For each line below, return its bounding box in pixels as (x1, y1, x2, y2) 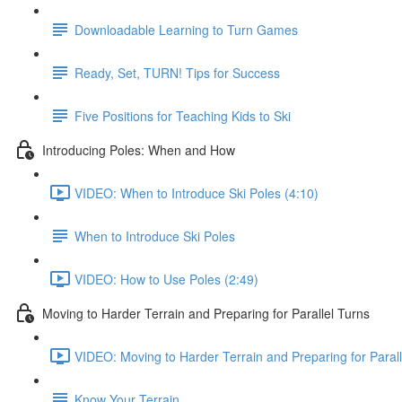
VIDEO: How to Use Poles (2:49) (74, 269, 258, 288)
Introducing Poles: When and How (42, 140, 235, 159)
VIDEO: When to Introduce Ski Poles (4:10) (74, 183, 319, 202)
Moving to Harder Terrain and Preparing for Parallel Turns (42, 303, 370, 322)
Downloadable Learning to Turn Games (74, 20, 298, 39)
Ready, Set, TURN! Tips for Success (74, 63, 280, 82)
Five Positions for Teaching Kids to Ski (74, 106, 291, 125)
